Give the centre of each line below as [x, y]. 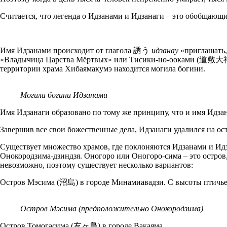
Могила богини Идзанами [64, 95]
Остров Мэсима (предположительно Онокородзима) [112, 208]
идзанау [165, 50]
